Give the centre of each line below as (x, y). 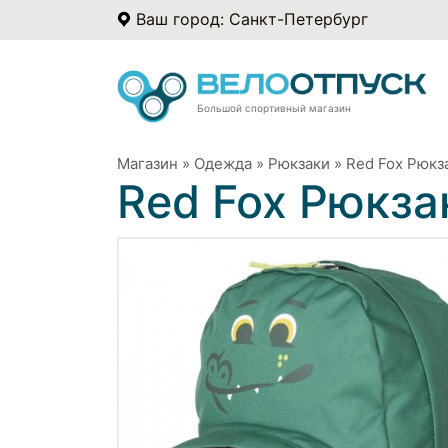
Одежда (223, 163)
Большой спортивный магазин (274, 107)
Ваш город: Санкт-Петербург (252, 19)
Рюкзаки (299, 163)
